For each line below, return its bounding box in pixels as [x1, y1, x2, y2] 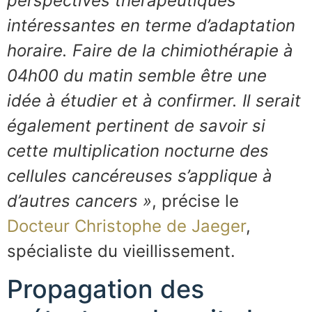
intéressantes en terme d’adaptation [7, 15, 295, 36]
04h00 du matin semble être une [7, 65, 267, 86]
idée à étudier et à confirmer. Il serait [7, 91, 301, 111]
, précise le [152, 191, 239, 212]
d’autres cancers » [7, 191, 152, 212]
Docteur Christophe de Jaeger [7, 216, 246, 237]
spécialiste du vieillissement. [7, 241, 235, 262]
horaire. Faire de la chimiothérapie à [7, 40, 293, 61]
